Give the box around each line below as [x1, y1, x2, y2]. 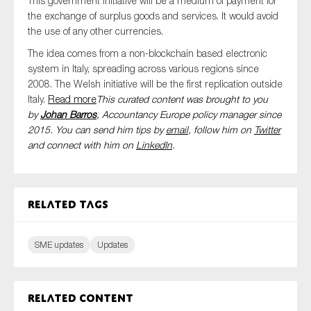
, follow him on [188, 124, 254, 135]
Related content [28, 292, 133, 305]
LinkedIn [136, 139, 172, 151]
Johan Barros [40, 108, 96, 120]
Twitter [254, 124, 280, 135]
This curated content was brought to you [96, 93, 268, 105]
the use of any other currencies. [28, 25, 163, 37]
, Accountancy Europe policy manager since [96, 108, 281, 120]
